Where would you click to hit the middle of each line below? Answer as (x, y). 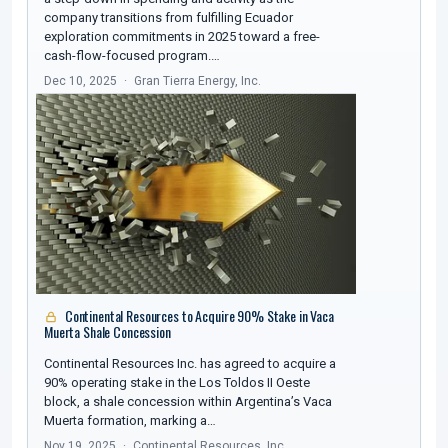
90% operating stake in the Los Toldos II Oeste (177, 383)
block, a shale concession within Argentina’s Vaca (188, 402)
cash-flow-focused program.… (132, 56)
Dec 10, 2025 (80, 81)
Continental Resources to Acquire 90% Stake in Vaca (198, 316)
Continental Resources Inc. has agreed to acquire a (190, 364)
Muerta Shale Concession (107, 332)
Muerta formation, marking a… (130, 421)
